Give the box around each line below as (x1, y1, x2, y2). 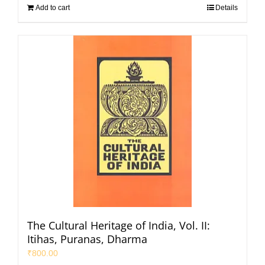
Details (215, 3, 238, 12)
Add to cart (35, 3, 70, 12)
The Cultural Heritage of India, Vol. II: (27, 218, 210, 232)
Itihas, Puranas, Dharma (27, 231, 147, 246)
